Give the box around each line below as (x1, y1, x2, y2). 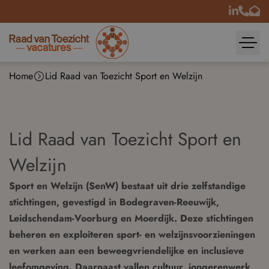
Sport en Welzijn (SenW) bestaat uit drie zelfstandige (9, 179, 246, 193)
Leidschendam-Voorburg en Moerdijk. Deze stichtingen (9, 211, 253, 225)
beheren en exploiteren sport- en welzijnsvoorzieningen (9, 228, 255, 241)
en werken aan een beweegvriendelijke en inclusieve (9, 244, 244, 258)
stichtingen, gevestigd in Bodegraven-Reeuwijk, (9, 195, 219, 209)
